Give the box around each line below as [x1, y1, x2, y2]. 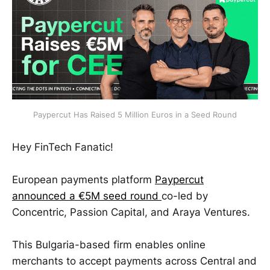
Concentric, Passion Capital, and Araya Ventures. [12, 206, 250, 218]
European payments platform [12, 173, 155, 186]
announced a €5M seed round [12, 189, 162, 202]
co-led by [162, 189, 208, 202]
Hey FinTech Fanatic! [12, 140, 116, 153]
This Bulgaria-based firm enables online [12, 238, 206, 251]
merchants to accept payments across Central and [12, 254, 257, 267]
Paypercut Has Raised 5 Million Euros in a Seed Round [33, 109, 237, 119]
